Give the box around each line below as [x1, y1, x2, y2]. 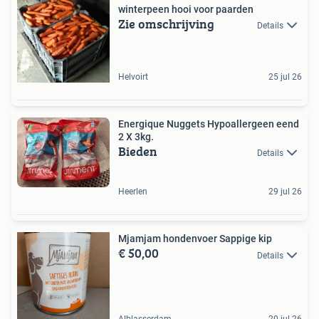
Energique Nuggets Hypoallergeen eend [118, 118, 299, 130]
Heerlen [118, 187, 147, 197]
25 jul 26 [268, 72, 302, 82]
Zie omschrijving [118, 14, 214, 33]
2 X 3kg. [118, 131, 154, 142]
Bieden [118, 142, 157, 161]
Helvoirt [118, 72, 148, 82]
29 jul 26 [268, 187, 302, 197]
